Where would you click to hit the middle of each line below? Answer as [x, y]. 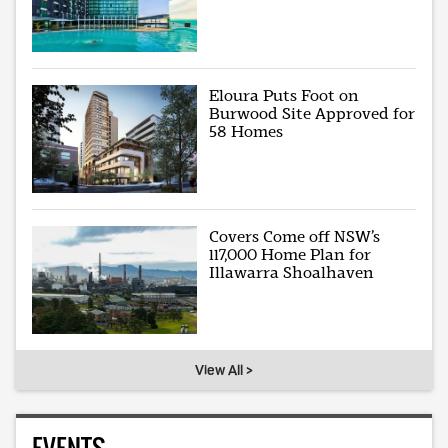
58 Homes [246, 131]
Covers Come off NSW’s [295, 236]
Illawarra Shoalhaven [292, 272]
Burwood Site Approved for [312, 113]
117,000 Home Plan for [290, 254]
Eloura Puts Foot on [284, 95]
